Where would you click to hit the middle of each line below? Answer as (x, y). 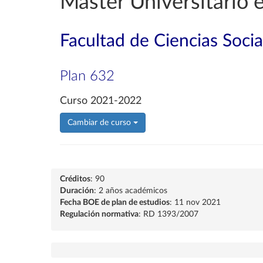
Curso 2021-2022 (101, 101)
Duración (77, 191)
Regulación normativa (99, 214)
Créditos (75, 179)
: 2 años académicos (131, 191)
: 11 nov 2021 (195, 203)
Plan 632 (87, 76)
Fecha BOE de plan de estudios (115, 203)
